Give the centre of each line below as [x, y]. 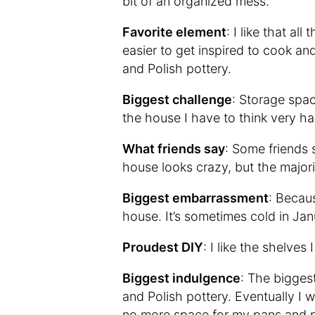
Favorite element [174, 32]
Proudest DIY [163, 247]
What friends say [174, 149]
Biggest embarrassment [195, 198]
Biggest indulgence [181, 278]
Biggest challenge [177, 99]
